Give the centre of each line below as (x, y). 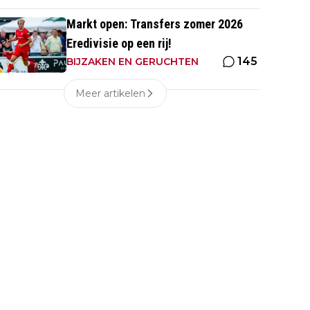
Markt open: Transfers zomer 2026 (155, 24)
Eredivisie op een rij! (119, 43)
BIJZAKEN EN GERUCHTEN (133, 62)
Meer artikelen (110, 93)
